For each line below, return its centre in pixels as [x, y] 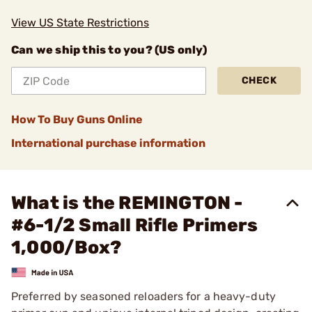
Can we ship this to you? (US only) [109, 50]
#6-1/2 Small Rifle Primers [135, 225]
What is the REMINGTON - [127, 203]
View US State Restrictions [80, 23]
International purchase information [108, 143]
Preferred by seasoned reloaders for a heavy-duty [143, 296]
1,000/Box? [66, 248]
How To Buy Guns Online [77, 119]
